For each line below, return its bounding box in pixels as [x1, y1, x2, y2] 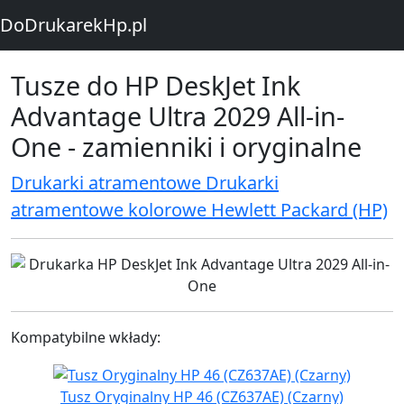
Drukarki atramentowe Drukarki [11, 170, 279, 195]
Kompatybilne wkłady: [11, 327, 161, 347]
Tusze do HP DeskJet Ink [11, 68, 300, 103]
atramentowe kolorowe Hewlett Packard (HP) [11, 197, 388, 222]
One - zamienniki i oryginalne [11, 129, 362, 164]
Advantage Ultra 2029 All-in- [11, 98, 344, 133]
